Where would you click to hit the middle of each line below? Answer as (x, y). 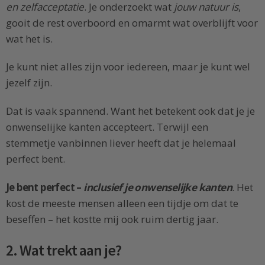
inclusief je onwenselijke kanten (158, 187)
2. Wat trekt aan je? (64, 251)
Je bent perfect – (45, 187)
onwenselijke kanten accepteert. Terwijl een (107, 127)
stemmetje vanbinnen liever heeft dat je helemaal (121, 143)
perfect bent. (35, 159)
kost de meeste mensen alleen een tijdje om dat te (122, 203)
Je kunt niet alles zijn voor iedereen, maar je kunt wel (128, 67)
